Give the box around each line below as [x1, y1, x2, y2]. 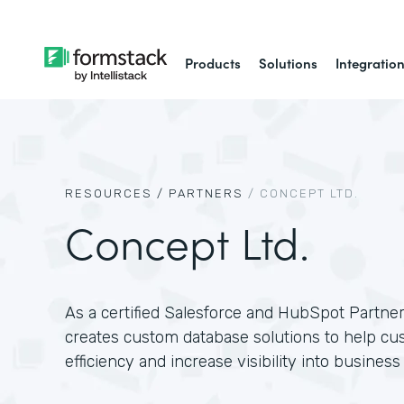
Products [185, 53, 242, 72]
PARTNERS [169, 187, 243, 200]
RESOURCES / [65, 187, 164, 200]
